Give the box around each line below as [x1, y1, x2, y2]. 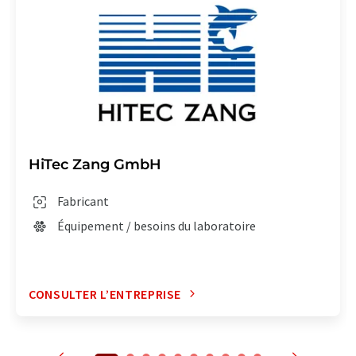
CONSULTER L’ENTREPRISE [29, 285, 182, 302]
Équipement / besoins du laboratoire [57, 217, 256, 234]
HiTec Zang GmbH [29, 155, 161, 173]
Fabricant [57, 192, 109, 209]
